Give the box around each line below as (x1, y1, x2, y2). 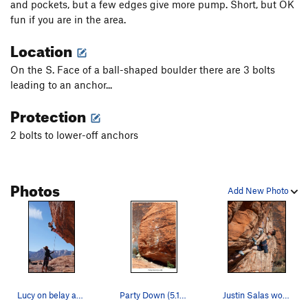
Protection (10, 102, 89, 126)
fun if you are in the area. (10, 13, 126, 26)
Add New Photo (228, 185, 291, 197)
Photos (10, 176, 60, 201)
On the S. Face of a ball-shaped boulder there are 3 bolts (10, 63, 275, 76)
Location (10, 36, 75, 61)
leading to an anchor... (10, 78, 112, 91)
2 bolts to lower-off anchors (10, 129, 138, 142)
